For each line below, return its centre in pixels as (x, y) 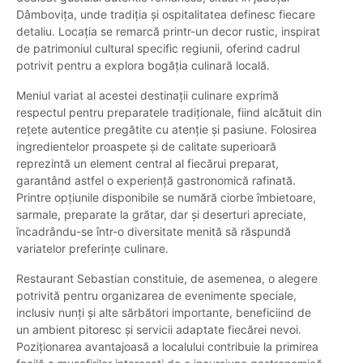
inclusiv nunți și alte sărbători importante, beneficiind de (164, 313)
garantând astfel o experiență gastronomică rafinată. (156, 181)
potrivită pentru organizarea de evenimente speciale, (156, 296)
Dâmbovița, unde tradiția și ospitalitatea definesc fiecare (166, 15)
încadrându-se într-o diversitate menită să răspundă (154, 232)
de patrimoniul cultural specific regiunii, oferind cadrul (158, 49)
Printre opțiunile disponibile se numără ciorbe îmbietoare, (166, 198)
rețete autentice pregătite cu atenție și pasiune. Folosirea (167, 130)
